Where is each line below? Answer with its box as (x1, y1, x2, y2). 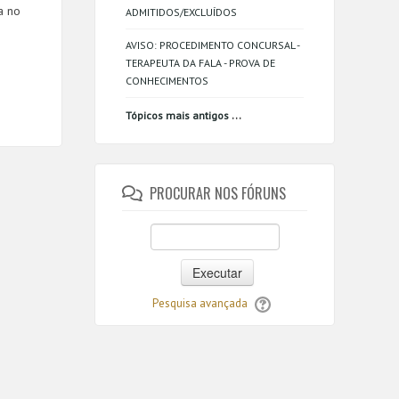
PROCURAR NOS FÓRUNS (150, 183, 287, 204)
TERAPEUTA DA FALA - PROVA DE (126, 56, 275, 69)
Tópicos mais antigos (126, 109, 229, 122)
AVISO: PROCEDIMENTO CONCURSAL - (126, 38, 299, 52)
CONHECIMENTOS (126, 74, 208, 87)
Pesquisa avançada (151, 296, 248, 311)
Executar (191, 264, 242, 281)
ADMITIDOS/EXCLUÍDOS (126, 5, 237, 19)
